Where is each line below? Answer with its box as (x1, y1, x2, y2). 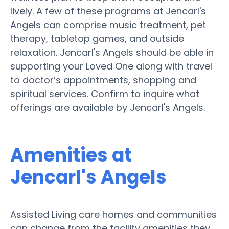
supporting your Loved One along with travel (10, 59, 212, 73)
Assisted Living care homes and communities (10, 208, 217, 221)
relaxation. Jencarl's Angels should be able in (10, 45, 214, 59)
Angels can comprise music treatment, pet (10, 18, 206, 31)
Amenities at (10, 142, 132, 168)
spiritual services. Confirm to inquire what (10, 87, 199, 100)
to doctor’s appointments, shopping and (10, 73, 196, 86)
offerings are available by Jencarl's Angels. (10, 101, 205, 114)
